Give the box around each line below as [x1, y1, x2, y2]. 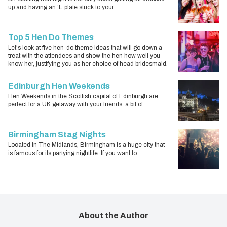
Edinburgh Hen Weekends [8, 82, 110, 91]
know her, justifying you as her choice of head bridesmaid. [8, 60, 168, 68]
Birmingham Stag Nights [8, 130, 106, 139]
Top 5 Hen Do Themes [8, 33, 94, 42]
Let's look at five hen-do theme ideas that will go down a [8, 44, 162, 52]
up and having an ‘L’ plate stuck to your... [8, 4, 118, 11]
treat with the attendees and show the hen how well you [8, 52, 160, 60]
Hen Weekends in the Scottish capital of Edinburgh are [8, 93, 158, 100]
